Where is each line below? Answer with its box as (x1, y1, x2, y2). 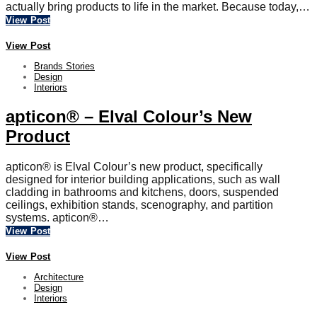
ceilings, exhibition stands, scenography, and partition (6, 198, 273, 211)
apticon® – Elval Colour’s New (6, 106, 252, 126)
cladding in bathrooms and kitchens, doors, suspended (6, 185, 279, 198)
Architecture (34, 271, 83, 282)
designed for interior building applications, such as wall (6, 173, 280, 185)
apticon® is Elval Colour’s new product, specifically (6, 160, 263, 173)
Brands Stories (34, 60, 95, 71)
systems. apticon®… (6, 211, 109, 224)
